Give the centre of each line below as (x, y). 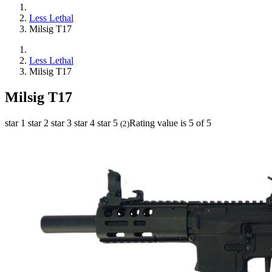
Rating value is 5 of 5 (170, 123)
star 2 (38, 123)
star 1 (15, 123)
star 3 (61, 123)
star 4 (84, 123)
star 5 (107, 123)
